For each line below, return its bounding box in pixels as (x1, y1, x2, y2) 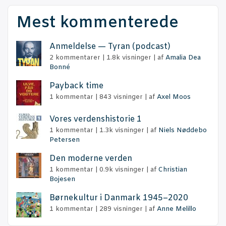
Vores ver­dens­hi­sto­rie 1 (49, 114, 142, 125)
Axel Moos (157, 93, 191, 102)
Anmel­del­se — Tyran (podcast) (49, 41, 171, 52)
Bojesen (49, 175, 75, 184)
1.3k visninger (99, 126, 144, 135)
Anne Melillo (157, 205, 196, 214)
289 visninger (99, 205, 143, 214)
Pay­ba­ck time (49, 81, 103, 92)
